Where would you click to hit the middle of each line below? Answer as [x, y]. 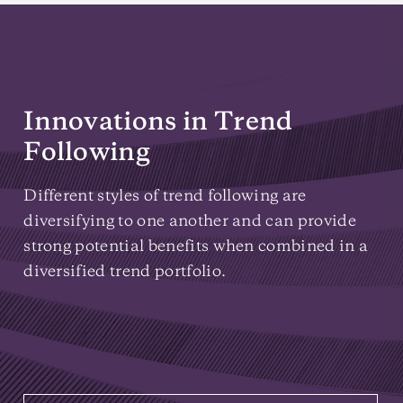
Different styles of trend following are [165, 196]
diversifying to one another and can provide [190, 221]
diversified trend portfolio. [125, 272]
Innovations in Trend [158, 123]
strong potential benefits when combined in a [196, 246]
